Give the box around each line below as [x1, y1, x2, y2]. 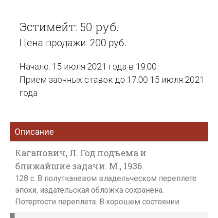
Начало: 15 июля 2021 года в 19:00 [19, 61, 157, 72]
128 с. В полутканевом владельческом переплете [15, 174, 197, 183]
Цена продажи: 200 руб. [19, 37, 127, 49]
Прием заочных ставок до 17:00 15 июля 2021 [19, 74, 204, 85]
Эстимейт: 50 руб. [19, 19, 119, 35]
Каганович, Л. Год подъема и [15, 147, 146, 159]
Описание [15, 127, 54, 137]
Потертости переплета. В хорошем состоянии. [15, 197, 181, 206]
